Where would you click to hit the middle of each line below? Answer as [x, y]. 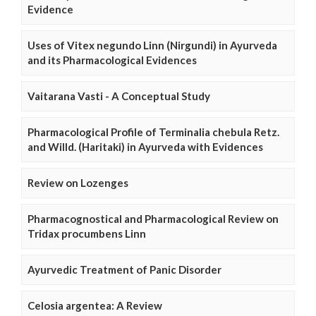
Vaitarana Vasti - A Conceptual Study [119, 96]
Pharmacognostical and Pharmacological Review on [153, 219]
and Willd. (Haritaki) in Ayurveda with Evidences [145, 147]
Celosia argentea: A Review [95, 306]
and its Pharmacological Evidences [112, 60]
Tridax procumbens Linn [87, 234]
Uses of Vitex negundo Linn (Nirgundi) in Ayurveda [152, 45]
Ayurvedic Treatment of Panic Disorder [124, 270]
